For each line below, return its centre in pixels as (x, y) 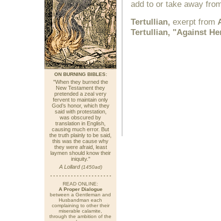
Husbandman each (80, 200)
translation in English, (80, 123)
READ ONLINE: (80, 184)
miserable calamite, (80, 211)
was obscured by (80, 117)
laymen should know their (80, 153)
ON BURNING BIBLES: (80, 74)
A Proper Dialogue (80, 189)
